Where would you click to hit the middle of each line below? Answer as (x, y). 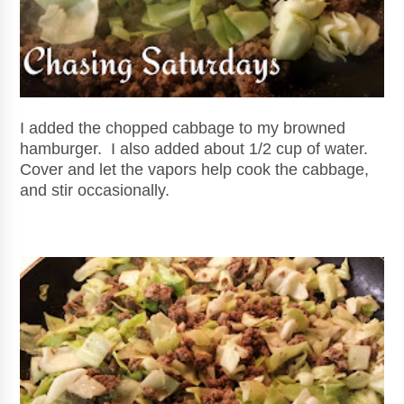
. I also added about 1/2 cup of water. (235, 148)
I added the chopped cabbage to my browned (183, 128)
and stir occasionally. (95, 190)
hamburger (59, 148)
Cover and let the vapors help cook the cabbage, (195, 169)
